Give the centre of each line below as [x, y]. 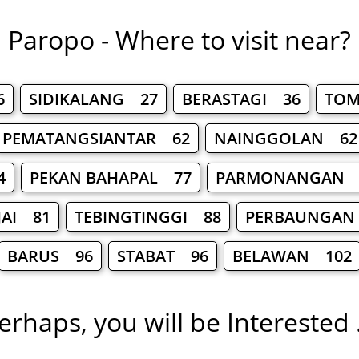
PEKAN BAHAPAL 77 [111, 178]
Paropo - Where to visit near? [179, 40]
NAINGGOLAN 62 [285, 139]
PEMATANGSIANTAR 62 [96, 139]
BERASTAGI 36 [241, 99]
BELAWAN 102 [292, 256]
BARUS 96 [50, 256]
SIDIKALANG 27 [93, 99]
